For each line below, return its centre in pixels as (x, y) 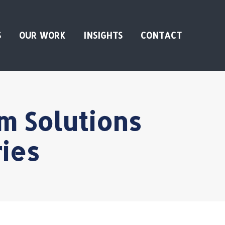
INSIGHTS (103, 35)
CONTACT (161, 35)
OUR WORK (42, 35)
